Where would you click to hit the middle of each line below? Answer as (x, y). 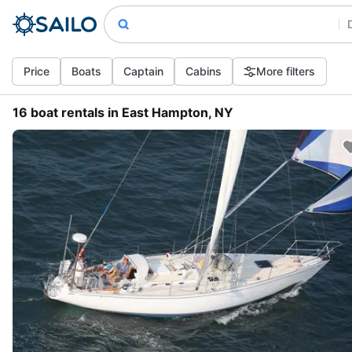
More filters (286, 71)
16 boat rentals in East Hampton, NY (123, 112)
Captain (143, 71)
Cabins (203, 71)
